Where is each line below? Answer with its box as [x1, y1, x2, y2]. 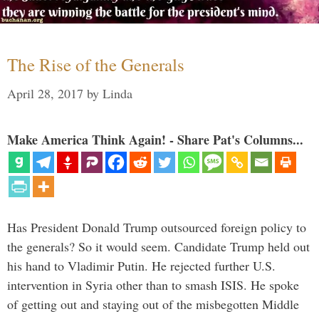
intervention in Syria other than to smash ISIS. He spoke [7, 276, 299, 293]
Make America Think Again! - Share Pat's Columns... [7, 130, 303, 149]
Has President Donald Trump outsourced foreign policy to [7, 218, 306, 236]
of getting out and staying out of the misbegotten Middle [7, 295, 299, 313]
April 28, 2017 [7, 84, 83, 102]
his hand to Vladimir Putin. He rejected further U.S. [7, 256, 276, 274]
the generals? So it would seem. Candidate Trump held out [7, 237, 310, 255]
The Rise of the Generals [7, 52, 184, 76]
